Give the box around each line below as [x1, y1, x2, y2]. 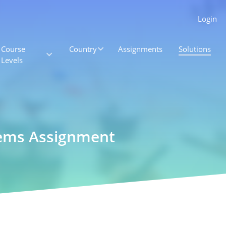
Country [69, 44, 97, 54]
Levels [1, 55, 23, 65]
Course [1, 44, 25, 54]
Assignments [118, 44, 163, 54]
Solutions [179, 44, 211, 54]
